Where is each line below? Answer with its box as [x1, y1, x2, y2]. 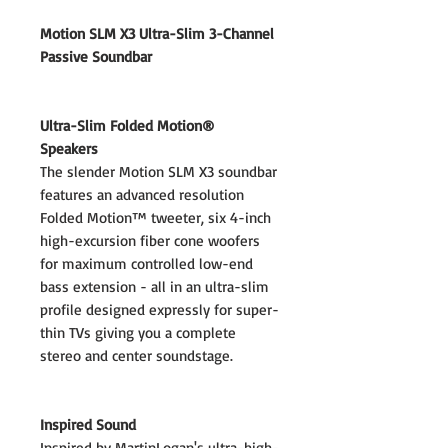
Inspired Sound [40, 415, 136, 434]
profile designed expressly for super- [40, 300, 279, 319]
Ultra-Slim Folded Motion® [40, 116, 215, 135]
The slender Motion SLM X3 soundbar [40, 162, 277, 181]
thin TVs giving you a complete [40, 323, 236, 342]
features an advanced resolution [40, 185, 244, 204]
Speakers [40, 139, 98, 158]
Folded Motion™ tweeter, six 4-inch [40, 208, 271, 227]
